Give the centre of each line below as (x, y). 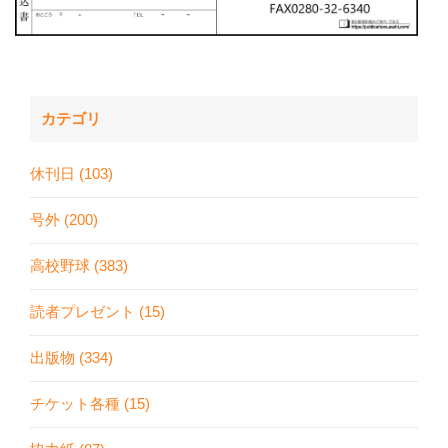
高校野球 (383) (79, 266)
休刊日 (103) (71, 174)
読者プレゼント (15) (97, 312)
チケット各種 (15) (90, 404)
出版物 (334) (71, 358)
